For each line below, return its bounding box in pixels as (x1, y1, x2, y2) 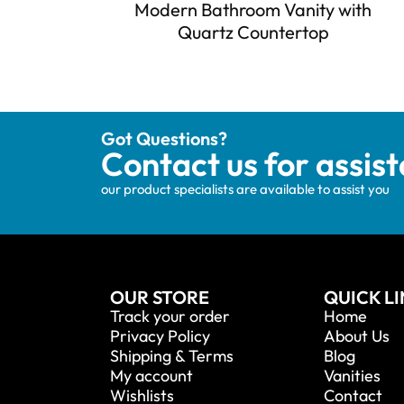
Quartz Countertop (177, 20, 329, 43)
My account (110, 364, 193, 386)
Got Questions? (101, 126, 227, 150)
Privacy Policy (110, 325, 210, 346)
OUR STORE (110, 285, 209, 308)
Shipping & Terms (110, 344, 234, 366)
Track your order (110, 305, 230, 326)
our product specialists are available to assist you (101, 179, 390, 197)
